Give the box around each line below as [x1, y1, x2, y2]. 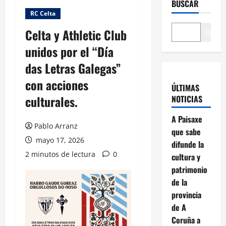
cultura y [171, 150, 200, 163]
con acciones [25, 75, 88, 94]
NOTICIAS [171, 92, 202, 105]
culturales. [25, 92, 78, 110]
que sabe [171, 125, 201, 138]
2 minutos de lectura [25, 149, 95, 159]
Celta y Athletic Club [25, 25, 127, 44]
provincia [171, 188, 201, 201]
